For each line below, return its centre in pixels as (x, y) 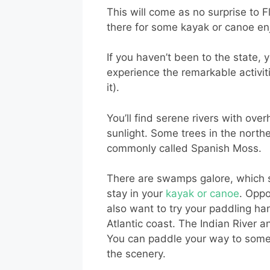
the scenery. (136, 254)
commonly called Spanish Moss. (184, 148)
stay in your (136, 194)
